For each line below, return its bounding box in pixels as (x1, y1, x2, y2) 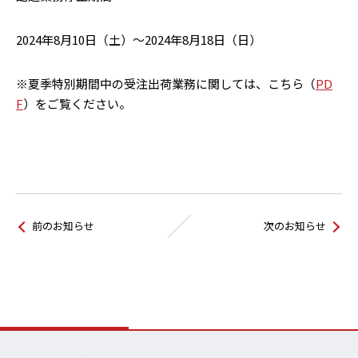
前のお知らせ (32, 218, 94, 233)
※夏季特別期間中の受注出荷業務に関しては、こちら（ (16, 75, 316, 92)
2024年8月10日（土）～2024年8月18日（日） (16, 31, 273, 48)
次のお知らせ (264, 218, 326, 233)
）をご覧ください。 (23, 95, 131, 112)
